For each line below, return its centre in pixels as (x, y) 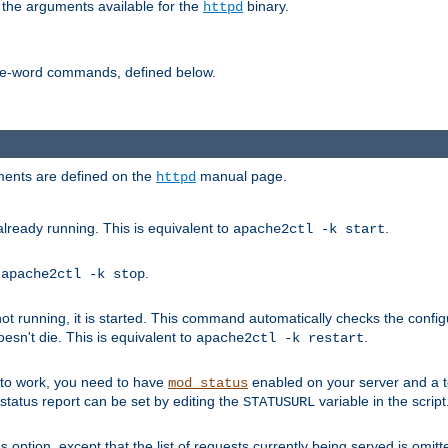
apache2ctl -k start (309, 229)
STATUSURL (279, 402)
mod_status (208, 383)
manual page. (241, 176)
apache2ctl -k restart (280, 338)
